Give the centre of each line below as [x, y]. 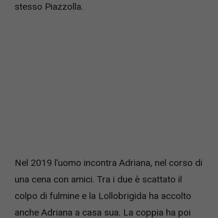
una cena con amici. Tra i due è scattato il [98, 179]
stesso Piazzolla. [49, 7]
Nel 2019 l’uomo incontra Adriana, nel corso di [109, 163]
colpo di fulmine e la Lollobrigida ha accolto [103, 196]
